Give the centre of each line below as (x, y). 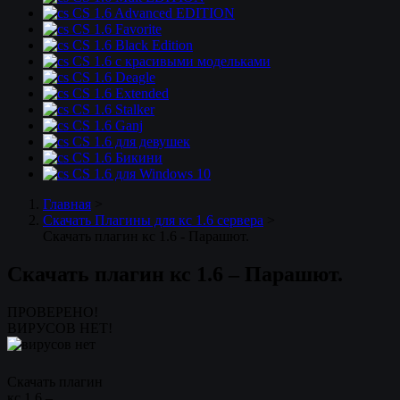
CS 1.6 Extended (119, 93)
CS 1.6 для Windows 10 (140, 174)
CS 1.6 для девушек (129, 142)
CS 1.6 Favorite (115, 29)
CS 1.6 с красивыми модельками (170, 61)
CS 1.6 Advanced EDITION (152, 13)
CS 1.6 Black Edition (131, 45)
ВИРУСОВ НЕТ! (60, 328)
